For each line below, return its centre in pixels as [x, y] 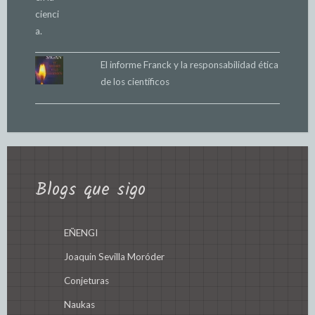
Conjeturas [86, 280]
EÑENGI [81, 232]
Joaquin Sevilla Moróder [114, 256]
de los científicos [135, 82]
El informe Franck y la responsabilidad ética [189, 65]
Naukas [79, 304]
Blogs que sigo [90, 189]
